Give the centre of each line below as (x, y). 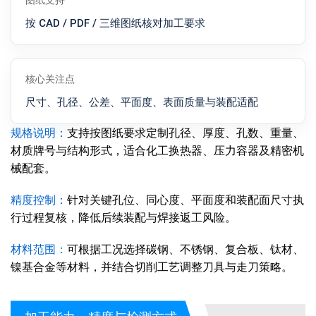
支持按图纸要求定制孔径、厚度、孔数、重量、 (186, 133)
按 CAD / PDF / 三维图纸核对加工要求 (115, 23)
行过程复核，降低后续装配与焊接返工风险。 (123, 218)
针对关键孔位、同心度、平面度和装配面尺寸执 (186, 200)
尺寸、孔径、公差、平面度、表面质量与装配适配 (142, 102)
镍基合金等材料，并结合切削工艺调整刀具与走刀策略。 (152, 267)
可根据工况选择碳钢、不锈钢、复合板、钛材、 (186, 249)
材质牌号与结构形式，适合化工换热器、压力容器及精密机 (157, 151)
